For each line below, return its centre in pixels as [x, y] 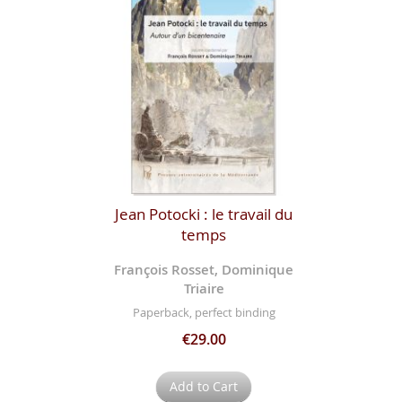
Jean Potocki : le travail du [204, 214]
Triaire [204, 288]
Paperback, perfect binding [204, 313]
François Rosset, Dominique [204, 269]
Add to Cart [204, 387]
